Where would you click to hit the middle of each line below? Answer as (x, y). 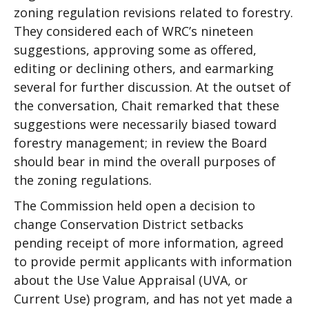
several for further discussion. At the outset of (152, 87)
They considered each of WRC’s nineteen (133, 31)
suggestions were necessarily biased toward (145, 124)
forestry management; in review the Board (140, 143)
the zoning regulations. (83, 180)
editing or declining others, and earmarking (144, 68)
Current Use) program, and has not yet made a (153, 299)
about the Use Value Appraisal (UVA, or (131, 280)
